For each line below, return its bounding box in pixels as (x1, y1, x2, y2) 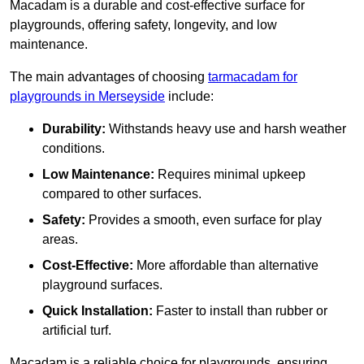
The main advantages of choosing (10, 70, 208, 84)
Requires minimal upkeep (154, 167, 305, 182)
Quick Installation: (42, 304, 153, 318)
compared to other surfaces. (42, 187, 201, 201)
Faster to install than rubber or (153, 304, 327, 318)
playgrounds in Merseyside (10, 89, 165, 104)
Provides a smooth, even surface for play (85, 213, 322, 227)
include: (165, 89, 214, 104)
